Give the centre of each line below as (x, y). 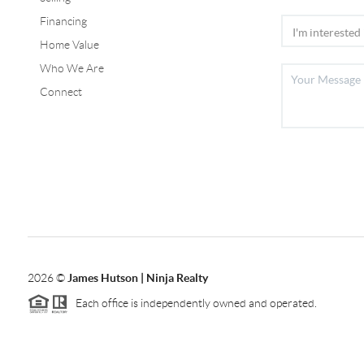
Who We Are (71, 68)
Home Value (69, 44)
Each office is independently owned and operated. (192, 303)
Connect (61, 91)
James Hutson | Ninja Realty (137, 277)
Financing (63, 21)
